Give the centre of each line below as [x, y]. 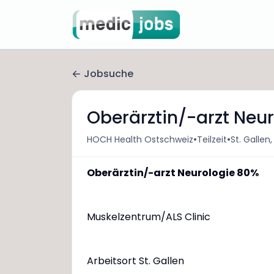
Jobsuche [109, 74]
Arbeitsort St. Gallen [135, 261]
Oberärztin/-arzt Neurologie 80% [173, 173]
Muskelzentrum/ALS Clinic [149, 217]
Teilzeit [212, 139]
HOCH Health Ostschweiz [140, 139]
